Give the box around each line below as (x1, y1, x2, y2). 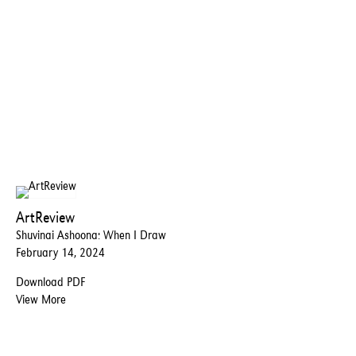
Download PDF (16, 273, 85, 289)
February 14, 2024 (16, 244, 105, 260)
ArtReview (16, 207, 75, 226)
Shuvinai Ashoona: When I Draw (16, 226, 166, 242)
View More (16, 291, 66, 307)
